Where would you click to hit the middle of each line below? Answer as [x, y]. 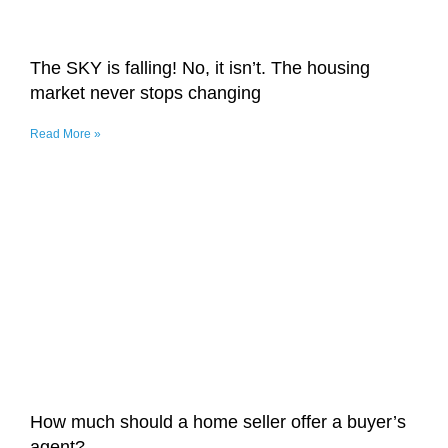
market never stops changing [145, 92]
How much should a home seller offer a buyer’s [218, 421]
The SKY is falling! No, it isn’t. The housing [200, 67]
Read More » [65, 133]
